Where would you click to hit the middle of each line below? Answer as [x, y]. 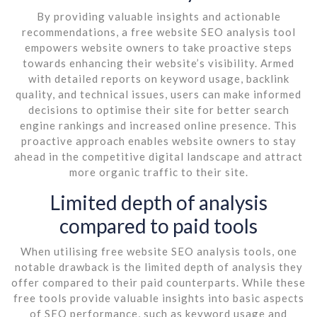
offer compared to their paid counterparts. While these [158, 282]
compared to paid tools [158, 225]
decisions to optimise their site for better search [158, 109]
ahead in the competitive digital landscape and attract [158, 156]
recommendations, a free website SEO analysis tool [158, 31]
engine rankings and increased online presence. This [158, 125]
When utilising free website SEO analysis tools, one [158, 251]
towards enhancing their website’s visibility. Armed [158, 63]
